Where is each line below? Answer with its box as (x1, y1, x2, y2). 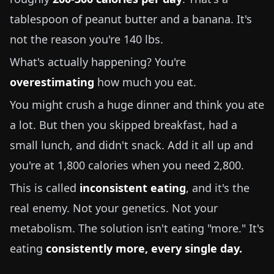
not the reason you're (10, 32, 124, 46)
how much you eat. (94, 75, 196, 89)
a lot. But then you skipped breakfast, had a (10, 117, 237, 132)
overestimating (10, 75, 94, 89)
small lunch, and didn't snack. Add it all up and (10, 138, 253, 152)
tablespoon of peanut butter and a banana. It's (10, 12, 252, 26)
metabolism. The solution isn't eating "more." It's (10, 221, 264, 235)
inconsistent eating (80, 180, 186, 195)
